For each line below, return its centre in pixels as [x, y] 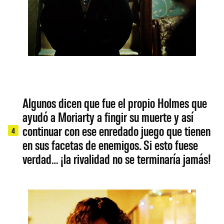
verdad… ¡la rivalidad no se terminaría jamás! [117, 158]
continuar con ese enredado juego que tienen [117, 130]
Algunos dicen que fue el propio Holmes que [115, 102]
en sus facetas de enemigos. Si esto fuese [110, 144]
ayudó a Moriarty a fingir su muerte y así [108, 116]
